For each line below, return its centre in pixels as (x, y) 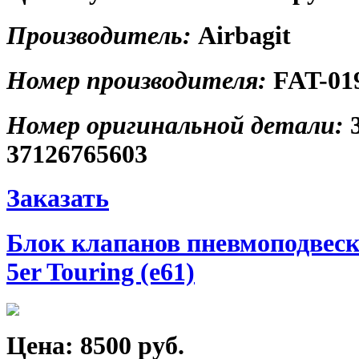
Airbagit (244, 35)
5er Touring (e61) (101, 272)
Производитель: (102, 35)
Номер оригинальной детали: (178, 125)
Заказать (58, 199)
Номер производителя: (140, 80)
